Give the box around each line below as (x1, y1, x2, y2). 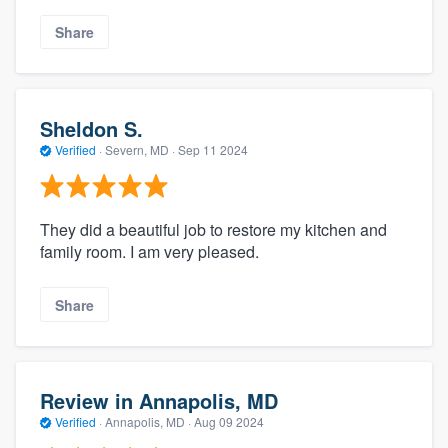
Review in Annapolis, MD (40, 386, 278, 416)
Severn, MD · (102, 140, 178, 158)
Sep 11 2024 (178, 140, 248, 158)
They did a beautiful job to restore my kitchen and (40, 218, 387, 242)
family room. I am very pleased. (40, 240, 259, 264)
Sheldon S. (40, 113, 143, 143)
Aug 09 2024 (194, 413, 264, 431)
